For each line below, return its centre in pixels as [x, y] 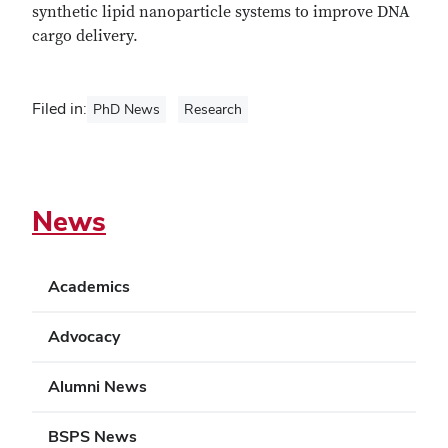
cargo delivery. [87, 36]
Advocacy [84, 336]
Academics [89, 286]
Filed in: [59, 108]
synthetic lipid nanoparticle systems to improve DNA [221, 12]
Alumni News [97, 386]
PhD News [126, 109]
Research [213, 109]
